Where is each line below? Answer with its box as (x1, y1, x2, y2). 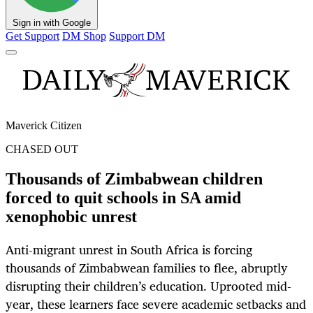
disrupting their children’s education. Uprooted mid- (6, 275, 291, 297)
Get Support (6, 30, 59, 43)
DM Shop (62, 30, 106, 43)
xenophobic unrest (6, 208, 137, 226)
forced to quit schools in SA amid (6, 189, 241, 208)
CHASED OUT (6, 143, 78, 156)
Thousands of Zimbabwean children (6, 170, 263, 189)
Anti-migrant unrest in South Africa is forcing (6, 239, 252, 261)
